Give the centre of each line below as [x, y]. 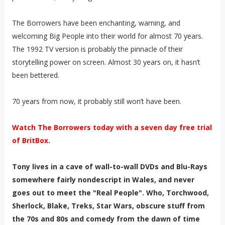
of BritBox [30, 141]
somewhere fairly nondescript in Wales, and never [103, 180]
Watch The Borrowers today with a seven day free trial [112, 128]
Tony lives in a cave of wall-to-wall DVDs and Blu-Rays [109, 167]
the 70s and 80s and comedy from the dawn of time [106, 219]
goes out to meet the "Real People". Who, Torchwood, [110, 193]
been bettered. [35, 75]
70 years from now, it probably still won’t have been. [96, 101]
